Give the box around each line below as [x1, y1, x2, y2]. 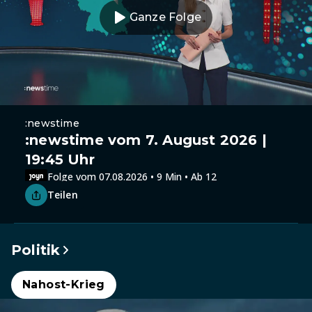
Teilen [47, 188, 78, 201]
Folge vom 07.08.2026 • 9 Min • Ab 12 [47, 169, 217, 183]
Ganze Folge [129, 10, 202, 24]
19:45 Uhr [25, 151, 95, 168]
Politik [11, 242, 61, 258]
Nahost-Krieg [22, 278, 105, 291]
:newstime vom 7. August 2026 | [25, 132, 267, 148]
